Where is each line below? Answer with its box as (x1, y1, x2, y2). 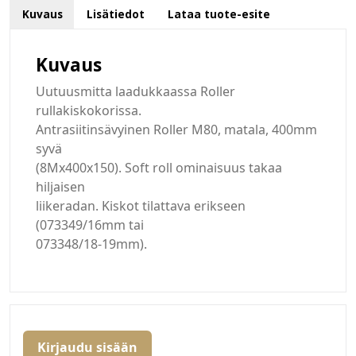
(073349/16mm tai (36, 216, 144, 234)
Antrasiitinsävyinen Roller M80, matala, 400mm (36, 121, 317, 139)
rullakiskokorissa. (36, 102, 141, 120)
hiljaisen (36, 178, 85, 196)
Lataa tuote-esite (168, 6, 271, 22)
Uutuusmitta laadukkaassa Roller (36, 83, 235, 101)
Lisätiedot (86, 6, 145, 22)
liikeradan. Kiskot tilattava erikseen (36, 197, 246, 215)
